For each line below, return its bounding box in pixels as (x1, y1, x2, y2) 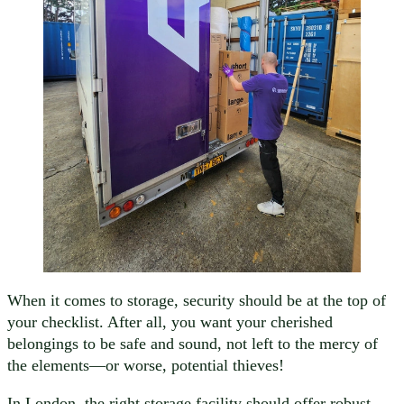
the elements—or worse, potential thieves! (7, 355, 284, 374)
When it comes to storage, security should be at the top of (7, 290, 386, 309)
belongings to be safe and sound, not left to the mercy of (7, 334, 378, 353)
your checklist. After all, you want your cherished (7, 312, 333, 331)
